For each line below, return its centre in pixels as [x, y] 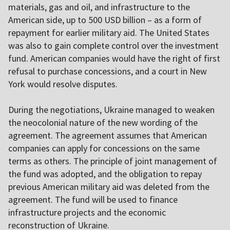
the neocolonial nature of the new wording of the [103, 123]
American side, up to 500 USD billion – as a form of [105, 20]
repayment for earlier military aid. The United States [109, 33]
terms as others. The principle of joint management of [113, 161]
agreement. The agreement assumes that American [108, 136]
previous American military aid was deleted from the [109, 187]
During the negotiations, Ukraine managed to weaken [111, 110]
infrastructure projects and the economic [87, 213]
